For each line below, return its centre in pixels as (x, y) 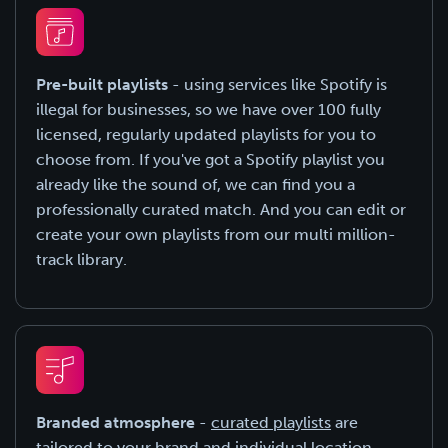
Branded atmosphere (115, 422)
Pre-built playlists (102, 84)
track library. (81, 259)
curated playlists (271, 422)
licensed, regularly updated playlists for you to (206, 134)
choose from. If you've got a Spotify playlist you (210, 159)
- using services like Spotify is (277, 84)
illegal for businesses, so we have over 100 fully (208, 109)
